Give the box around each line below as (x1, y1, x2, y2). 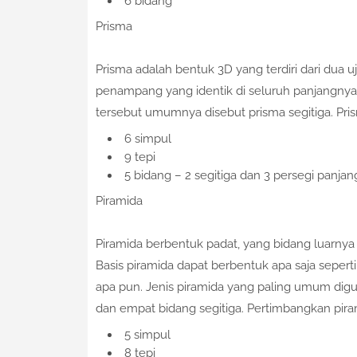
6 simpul (124, 131, 171, 147)
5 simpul (124, 328, 171, 343)
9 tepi (124, 150, 155, 165)
